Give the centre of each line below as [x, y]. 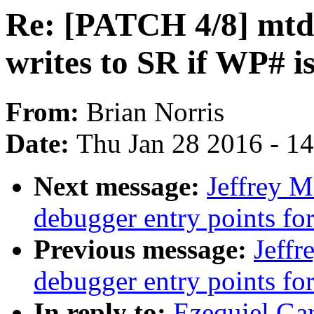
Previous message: [144, 250]
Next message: [120, 186]
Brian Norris [155, 112]
